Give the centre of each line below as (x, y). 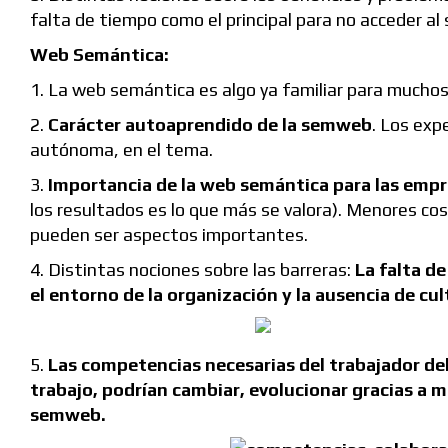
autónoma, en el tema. (121, 150)
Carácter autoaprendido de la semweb (210, 125)
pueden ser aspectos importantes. (169, 235)
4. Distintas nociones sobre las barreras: (192, 270)
